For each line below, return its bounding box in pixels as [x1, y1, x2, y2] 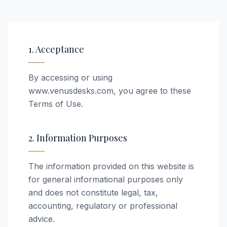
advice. [28, 214, 55, 224]
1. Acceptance [28, 43, 84, 55]
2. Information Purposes [28, 132, 127, 144]
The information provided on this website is [28, 161, 194, 171]
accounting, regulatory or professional [28, 201, 177, 211]
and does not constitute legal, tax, [28, 187, 158, 198]
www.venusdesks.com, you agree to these [28, 86, 191, 96]
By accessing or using [28, 72, 112, 83]
